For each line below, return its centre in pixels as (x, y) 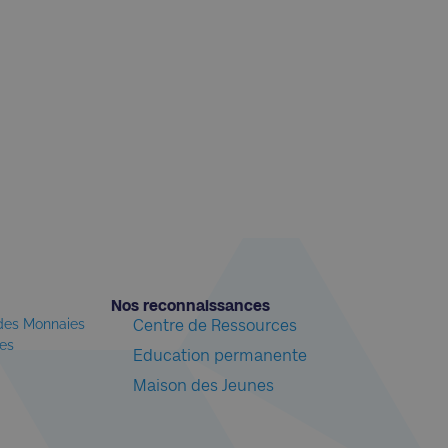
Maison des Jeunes (204, 385)
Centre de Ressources (215, 325)
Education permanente (220, 355)
